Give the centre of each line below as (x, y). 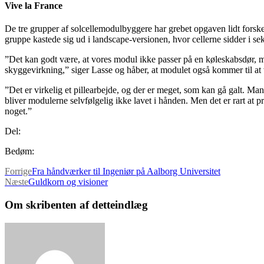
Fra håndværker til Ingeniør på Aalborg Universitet (126, 171)
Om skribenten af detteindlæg (76, 205)
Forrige (18, 171)
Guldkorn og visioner (68, 182)
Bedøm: (19, 151)
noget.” (18, 111)
